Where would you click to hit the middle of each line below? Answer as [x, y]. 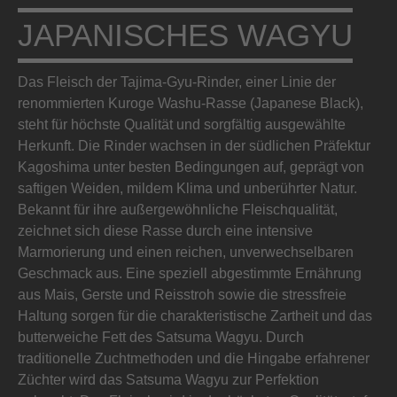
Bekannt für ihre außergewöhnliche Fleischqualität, [178, 210]
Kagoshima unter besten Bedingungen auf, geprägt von [191, 167]
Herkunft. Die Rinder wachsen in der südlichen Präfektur [194, 146]
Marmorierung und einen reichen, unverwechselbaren [186, 252]
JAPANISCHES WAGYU [185, 35]
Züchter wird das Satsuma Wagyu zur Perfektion [168, 380]
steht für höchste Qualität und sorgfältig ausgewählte [182, 125]
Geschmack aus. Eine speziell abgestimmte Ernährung [190, 273]
